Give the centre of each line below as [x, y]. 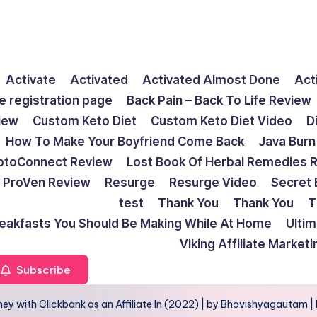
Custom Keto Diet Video [221, 121]
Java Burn [287, 142]
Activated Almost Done [211, 80]
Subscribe [42, 270]
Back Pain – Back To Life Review [219, 100]
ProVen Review [47, 183]
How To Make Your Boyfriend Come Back [125, 142]
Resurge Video [213, 183]
